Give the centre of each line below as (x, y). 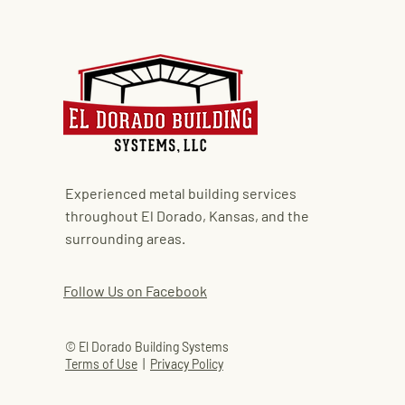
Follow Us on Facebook (135, 291)
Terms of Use (101, 364)
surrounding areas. (125, 238)
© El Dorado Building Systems (147, 347)
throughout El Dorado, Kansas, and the (187, 216)
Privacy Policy (187, 364)
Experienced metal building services (181, 193)
